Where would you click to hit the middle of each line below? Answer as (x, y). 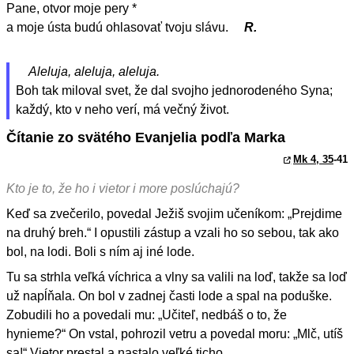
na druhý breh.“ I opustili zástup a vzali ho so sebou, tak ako (173, 232)
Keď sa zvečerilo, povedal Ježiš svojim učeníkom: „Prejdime (174, 213)
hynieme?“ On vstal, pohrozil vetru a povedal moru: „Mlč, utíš (175, 333)
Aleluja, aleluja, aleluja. (94, 71)
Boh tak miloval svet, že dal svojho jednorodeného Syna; (174, 90)
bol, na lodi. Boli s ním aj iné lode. (100, 251)
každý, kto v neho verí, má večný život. (122, 109)
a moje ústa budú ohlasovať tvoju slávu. (119, 27)
